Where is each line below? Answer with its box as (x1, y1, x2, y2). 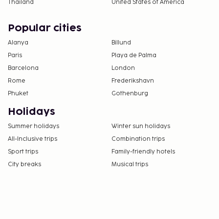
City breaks (8, 160, 41, 168)
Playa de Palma (111, 51, 156, 59)
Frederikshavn (111, 77, 154, 85)
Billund (111, 39, 131, 46)
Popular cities (8, 23, 82, 33)
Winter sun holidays (111, 122, 170, 130)
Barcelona (8, 64, 39, 72)
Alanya (8, 39, 28, 46)
